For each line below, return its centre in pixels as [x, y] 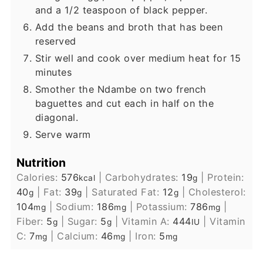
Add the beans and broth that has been [129, 27]
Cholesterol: [217, 192]
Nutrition [41, 162]
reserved [55, 41]
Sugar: [84, 221]
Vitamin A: [147, 221]
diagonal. [57, 118]
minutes [53, 73]
